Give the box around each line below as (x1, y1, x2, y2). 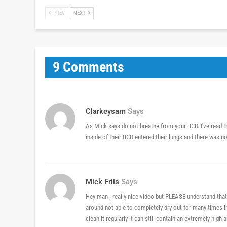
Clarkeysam (86, 107, 126, 117)
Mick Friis (86, 177, 119, 187)
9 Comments (53, 59, 124, 76)
